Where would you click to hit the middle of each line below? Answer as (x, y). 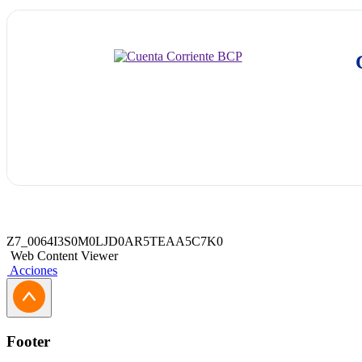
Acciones (34, 270)
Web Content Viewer (64, 256)
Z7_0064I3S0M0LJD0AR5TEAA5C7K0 (115, 241)
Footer (28, 341)
